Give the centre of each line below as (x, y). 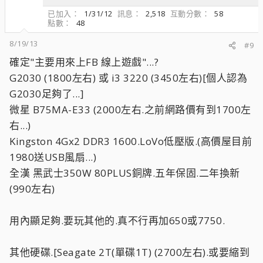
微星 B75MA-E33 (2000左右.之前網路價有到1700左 (130, 109)
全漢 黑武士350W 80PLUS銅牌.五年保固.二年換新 (125, 173)
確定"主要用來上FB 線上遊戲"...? (84, 62)
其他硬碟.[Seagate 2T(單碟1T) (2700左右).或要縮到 (129, 252)
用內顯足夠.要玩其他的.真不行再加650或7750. (117, 220)
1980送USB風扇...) (53, 157)
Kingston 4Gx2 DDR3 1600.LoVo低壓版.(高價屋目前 (131, 141)
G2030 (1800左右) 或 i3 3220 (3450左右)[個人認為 (128, 78)
